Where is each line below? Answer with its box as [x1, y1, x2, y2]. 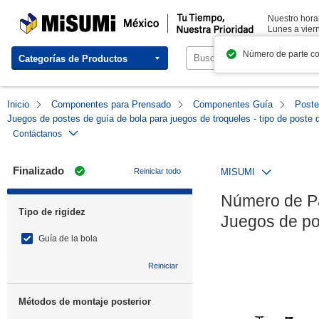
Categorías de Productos [19, 53, 127, 64]
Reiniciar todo [134, 167, 181, 175]
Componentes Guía [193, 99, 273, 110]
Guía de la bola [38, 234, 98, 244]
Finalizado [13, 164, 64, 177]
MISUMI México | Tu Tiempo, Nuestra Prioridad [20, 13, 201, 23]
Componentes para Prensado [51, 99, 171, 110]
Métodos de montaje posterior [19, 296, 151, 307]
